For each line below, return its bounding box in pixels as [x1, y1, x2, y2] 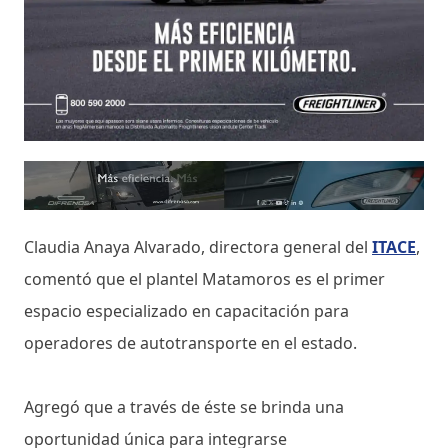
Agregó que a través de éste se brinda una [24, 395, 344, 418]
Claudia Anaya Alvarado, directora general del [24, 235, 372, 258]
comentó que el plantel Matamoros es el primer [24, 267, 385, 290]
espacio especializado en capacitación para [24, 299, 349, 322]
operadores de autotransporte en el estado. [24, 331, 357, 354]
